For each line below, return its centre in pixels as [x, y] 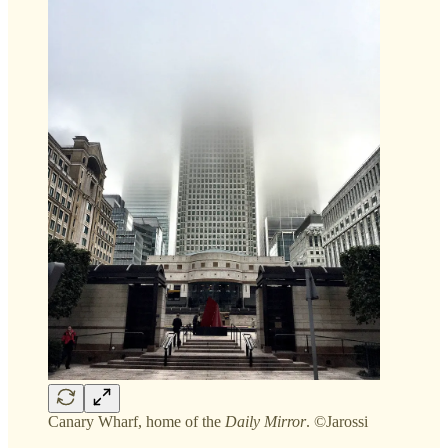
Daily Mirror [265, 421]
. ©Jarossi [337, 421]
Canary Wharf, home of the [136, 421]
